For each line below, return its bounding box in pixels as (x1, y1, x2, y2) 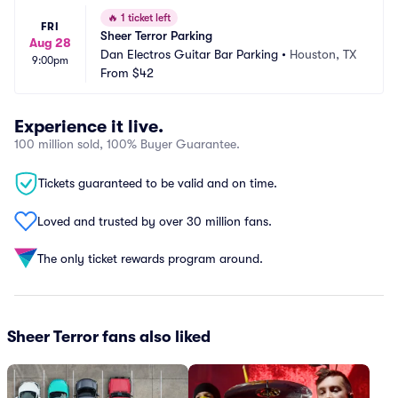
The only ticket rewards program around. (37, 251, 263, 266)
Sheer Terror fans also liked (7, 328, 211, 346)
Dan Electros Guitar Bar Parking (100, 47, 278, 61)
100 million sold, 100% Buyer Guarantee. (14, 137, 240, 151)
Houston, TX (290, 47, 356, 61)
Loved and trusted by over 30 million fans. (37, 213, 272, 228)
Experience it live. (14, 116, 163, 137)
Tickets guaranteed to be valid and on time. (38, 176, 277, 190)
